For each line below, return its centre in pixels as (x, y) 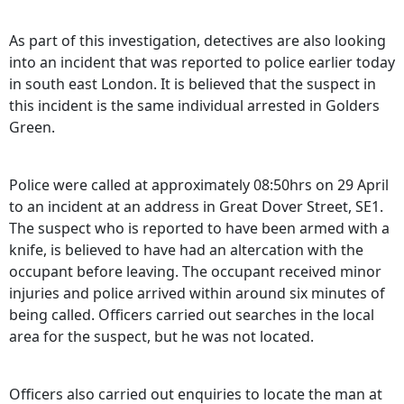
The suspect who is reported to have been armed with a (199, 229)
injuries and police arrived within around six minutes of (197, 294)
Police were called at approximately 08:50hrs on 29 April (199, 185)
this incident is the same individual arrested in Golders (194, 106)
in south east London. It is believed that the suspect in (193, 84)
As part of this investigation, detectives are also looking (197, 41)
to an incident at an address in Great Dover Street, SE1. (196, 207)
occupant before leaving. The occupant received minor (195, 272)
